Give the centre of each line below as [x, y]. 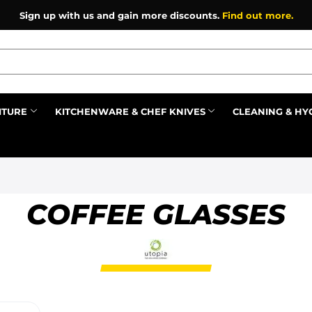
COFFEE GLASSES [156, 214]
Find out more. [257, 15]
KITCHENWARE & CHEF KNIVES [130, 111]
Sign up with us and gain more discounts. [120, 15]
